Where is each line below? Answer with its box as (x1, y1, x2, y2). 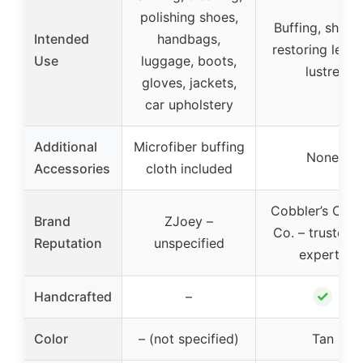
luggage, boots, (141, 52, 237, 69)
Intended (34, 30, 89, 47)
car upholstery (144, 96, 233, 113)
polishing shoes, (139, 8, 238, 25)
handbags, (157, 30, 220, 47)
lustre (305, 62, 340, 79)
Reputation (34, 234, 102, 251)
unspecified (153, 234, 224, 251)
